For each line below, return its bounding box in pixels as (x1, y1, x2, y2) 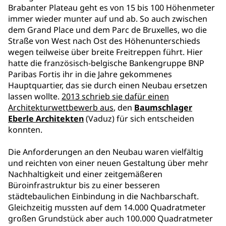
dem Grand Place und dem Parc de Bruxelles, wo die (8, 24, 207, 35)
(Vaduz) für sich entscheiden (84, 113, 194, 124)
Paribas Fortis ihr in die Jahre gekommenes (8, 69, 172, 80)
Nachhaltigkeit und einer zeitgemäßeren (8, 168, 162, 180)
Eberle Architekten (8, 113, 84, 124)
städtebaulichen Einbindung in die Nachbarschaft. (8, 191, 199, 202)
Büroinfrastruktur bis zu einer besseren (8, 180, 160, 191)
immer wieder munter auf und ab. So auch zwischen (8, 13, 207, 24)
